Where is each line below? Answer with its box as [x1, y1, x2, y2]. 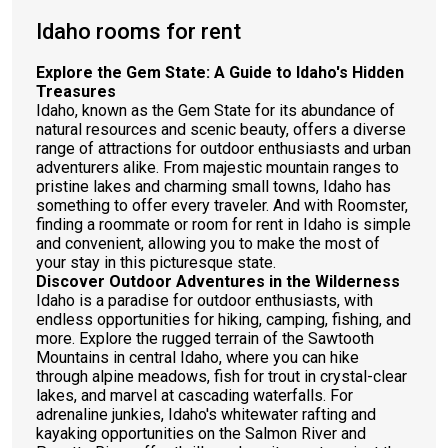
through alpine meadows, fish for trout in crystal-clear [36, 367, 407, 386]
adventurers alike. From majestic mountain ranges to [36, 158, 399, 177]
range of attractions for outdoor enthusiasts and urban [36, 139, 411, 158]
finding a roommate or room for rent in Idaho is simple [36, 215, 411, 234]
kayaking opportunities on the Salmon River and [36, 424, 366, 443]
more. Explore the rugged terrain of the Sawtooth [36, 329, 374, 348]
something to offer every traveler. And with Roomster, [36, 196, 408, 215]
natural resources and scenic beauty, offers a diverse [36, 120, 406, 139]
